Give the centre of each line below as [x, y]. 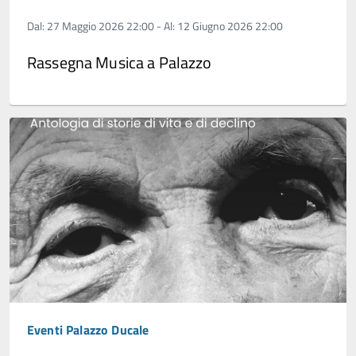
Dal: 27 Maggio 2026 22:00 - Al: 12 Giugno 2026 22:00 [155, 26]
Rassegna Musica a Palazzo [120, 63]
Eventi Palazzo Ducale [88, 330]
